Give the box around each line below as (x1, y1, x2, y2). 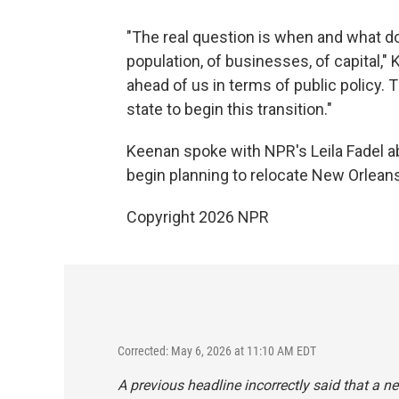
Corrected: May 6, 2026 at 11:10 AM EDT (118, 343, 316, 358)
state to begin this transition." (126, 99, 332, 118)
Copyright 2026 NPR (126, 207, 269, 226)
